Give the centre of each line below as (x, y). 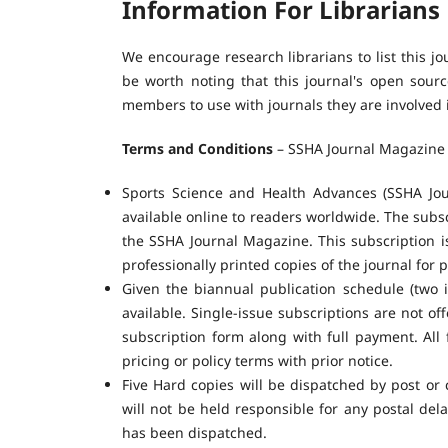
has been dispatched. (194, 432)
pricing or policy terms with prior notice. (257, 360)
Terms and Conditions (197, 148)
